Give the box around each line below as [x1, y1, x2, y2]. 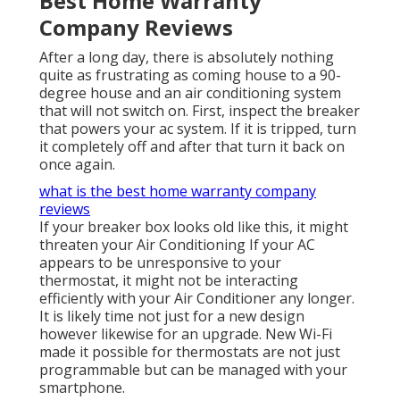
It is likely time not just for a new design [39, 306, 304, 327]
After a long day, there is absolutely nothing [39, 47, 334, 68]
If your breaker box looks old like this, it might [39, 217, 348, 237]
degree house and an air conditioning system [39, 83, 341, 104]
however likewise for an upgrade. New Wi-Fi [39, 324, 332, 345]
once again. [39, 154, 115, 175]
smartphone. [39, 378, 125, 398]
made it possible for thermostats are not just [39, 342, 340, 362]
